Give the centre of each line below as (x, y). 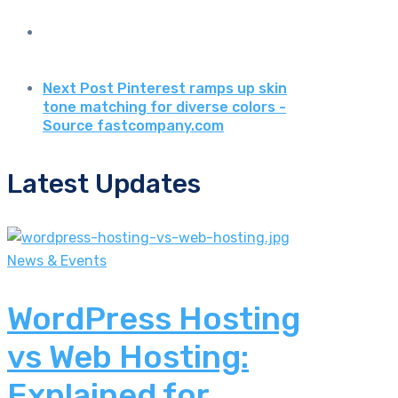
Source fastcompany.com (133, 126)
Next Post (78, 89)
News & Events (57, 261)
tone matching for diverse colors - (164, 107)
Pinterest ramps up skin (202, 89)
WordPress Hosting (154, 319)
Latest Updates (104, 184)
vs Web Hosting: (128, 357)
